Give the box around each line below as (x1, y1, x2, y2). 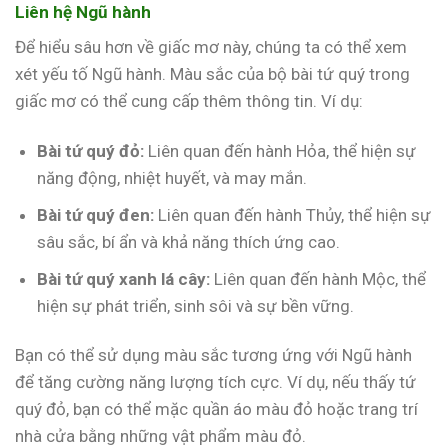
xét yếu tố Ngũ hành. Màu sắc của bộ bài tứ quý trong (15, 64, 410, 85)
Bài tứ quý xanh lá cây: (37, 268, 211, 289)
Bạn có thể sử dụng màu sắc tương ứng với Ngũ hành (15, 345, 412, 366)
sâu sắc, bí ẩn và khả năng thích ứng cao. (37, 231, 341, 252)
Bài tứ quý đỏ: (37, 140, 145, 161)
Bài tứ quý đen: (37, 204, 155, 225)
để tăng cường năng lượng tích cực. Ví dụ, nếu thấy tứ (15, 372, 416, 393)
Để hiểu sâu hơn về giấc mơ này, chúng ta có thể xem (15, 37, 407, 58)
